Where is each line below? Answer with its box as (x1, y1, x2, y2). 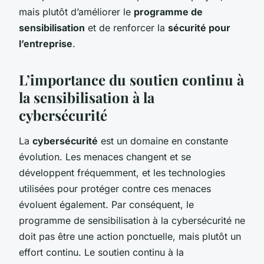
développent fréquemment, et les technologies (19, 166, 225, 179)
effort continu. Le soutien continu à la (19, 246, 184, 258)
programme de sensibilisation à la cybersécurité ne (19, 214, 245, 226)
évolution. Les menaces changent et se (19, 150, 191, 163)
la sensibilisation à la (19, 87, 154, 107)
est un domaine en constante (98, 134, 228, 147)
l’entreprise (19, 37, 72, 49)
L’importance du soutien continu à (19, 70, 244, 89)
